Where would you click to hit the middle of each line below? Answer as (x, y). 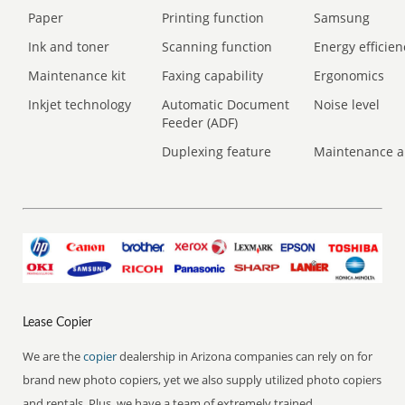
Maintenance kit (77, 75)
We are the (53, 356)
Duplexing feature (217, 151)
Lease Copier (58, 322)
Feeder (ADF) (200, 122)
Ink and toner (69, 47)
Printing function (213, 18)
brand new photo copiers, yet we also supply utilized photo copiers (202, 379)
